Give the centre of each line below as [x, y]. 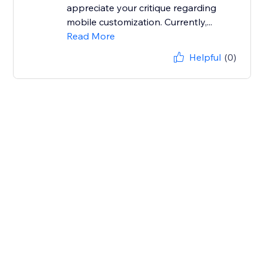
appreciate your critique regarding [142, 8]
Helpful [205, 57]
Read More [91, 36]
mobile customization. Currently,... [140, 22]
